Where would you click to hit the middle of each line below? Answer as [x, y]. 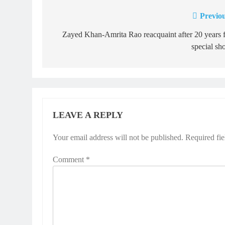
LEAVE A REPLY [88, 115]
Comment [69, 159]
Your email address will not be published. [118, 137]
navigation [79, 37]
